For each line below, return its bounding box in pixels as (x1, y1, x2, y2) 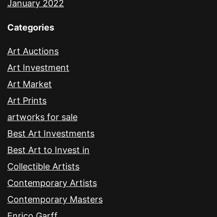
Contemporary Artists (7, 178, 97, 188)
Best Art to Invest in (7, 145, 90, 155)
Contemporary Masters (7, 194, 103, 205)
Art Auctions (7, 46, 59, 57)
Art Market (7, 79, 52, 90)
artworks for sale (7, 112, 77, 123)
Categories (7, 22, 54, 33)
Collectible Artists (7, 161, 79, 172)
